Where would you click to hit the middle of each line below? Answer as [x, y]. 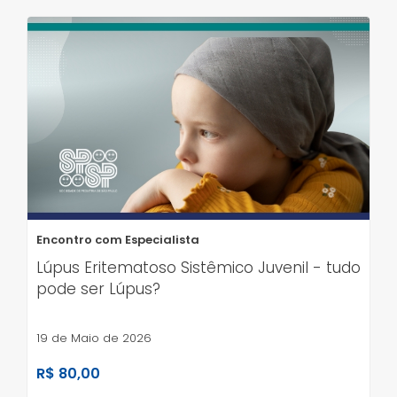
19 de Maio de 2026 [94, 338]
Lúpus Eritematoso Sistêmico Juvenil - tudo [198, 267]
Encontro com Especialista [118, 239]
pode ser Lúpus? [98, 288]
